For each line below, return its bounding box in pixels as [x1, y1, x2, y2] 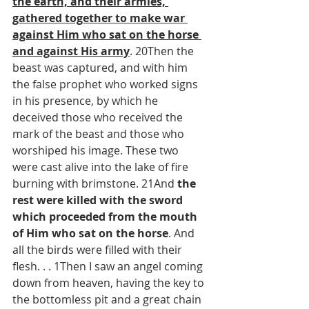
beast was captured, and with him [12, 60, 190, 75]
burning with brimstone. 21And [12, 176, 177, 191]
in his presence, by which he [12, 93, 161, 108]
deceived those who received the [12, 110, 186, 125]
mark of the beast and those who [12, 126, 187, 141]
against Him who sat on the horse [12, 27, 201, 42]
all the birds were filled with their [12, 242, 185, 257]
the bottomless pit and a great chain [12, 292, 204, 307]
